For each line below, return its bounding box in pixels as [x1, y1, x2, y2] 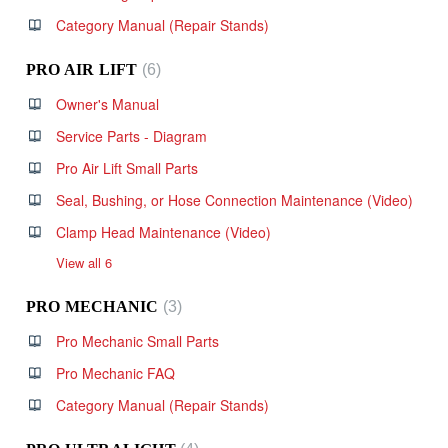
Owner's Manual [56, 94, 159, 114]
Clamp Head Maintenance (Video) [56, 222, 271, 242]
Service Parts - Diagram [56, 126, 207, 146]
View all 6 [56, 253, 112, 272]
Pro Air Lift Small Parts [56, 158, 198, 178]
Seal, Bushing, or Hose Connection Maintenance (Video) [56, 190, 413, 210]
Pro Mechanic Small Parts [56, 331, 219, 351]
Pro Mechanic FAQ [56, 363, 175, 383]
